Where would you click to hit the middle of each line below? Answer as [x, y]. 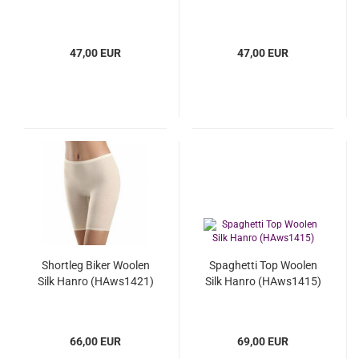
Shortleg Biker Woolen [95, 265]
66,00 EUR [95, 341]
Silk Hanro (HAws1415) [263, 281]
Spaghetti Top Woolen [263, 265]
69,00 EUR [263, 341]
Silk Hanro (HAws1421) [95, 281]
